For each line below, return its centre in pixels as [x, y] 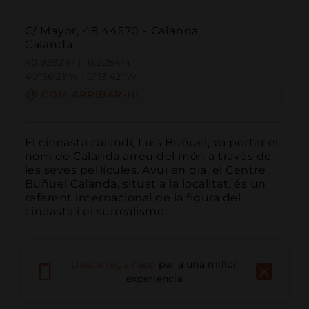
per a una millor [198, 265]
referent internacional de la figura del [133, 197]
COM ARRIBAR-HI [90, 95]
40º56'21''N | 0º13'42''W [81, 77]
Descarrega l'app [113, 265]
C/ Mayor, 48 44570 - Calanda [112, 31]
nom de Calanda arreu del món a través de [148, 156]
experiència [154, 279]
